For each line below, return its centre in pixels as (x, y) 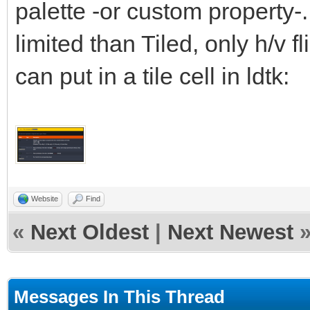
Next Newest (230, 232)
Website (45, 198)
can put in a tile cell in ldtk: (152, 76)
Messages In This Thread (119, 297)
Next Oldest (90, 232)
